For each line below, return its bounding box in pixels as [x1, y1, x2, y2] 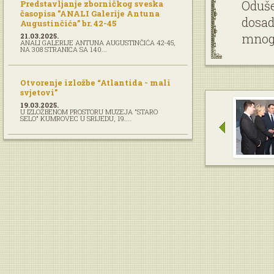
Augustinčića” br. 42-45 [20, 18, 116, 29]
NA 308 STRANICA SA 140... [20, 45, 107, 54]
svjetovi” [20, 87, 57, 98]
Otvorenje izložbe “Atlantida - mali [20, 77, 171, 88]
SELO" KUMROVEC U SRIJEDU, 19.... [20, 114, 131, 123]
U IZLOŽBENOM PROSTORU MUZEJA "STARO [20, 107, 158, 116]
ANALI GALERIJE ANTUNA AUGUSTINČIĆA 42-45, [20, 38, 176, 47]
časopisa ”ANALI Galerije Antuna [20, 8, 160, 19]
